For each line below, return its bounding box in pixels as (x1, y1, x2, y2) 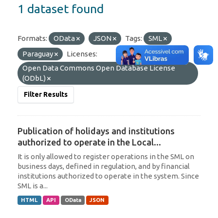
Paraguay (22, 49, 54, 58)
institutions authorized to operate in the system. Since (18, 171, 199, 180)
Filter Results (24, 90, 68, 98)
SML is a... (18, 181, 48, 190)
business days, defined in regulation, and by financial (18, 162, 190, 170)
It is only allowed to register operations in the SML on (18, 152, 194, 161)
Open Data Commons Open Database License (22, 63, 175, 72)
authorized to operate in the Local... (18, 137, 161, 147)
